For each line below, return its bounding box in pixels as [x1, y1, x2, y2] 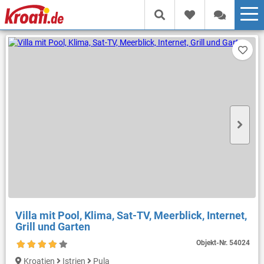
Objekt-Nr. [196, 238, 230, 247]
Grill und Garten [15, 220, 90, 233]
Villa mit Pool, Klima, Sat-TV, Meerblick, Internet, [15, 209, 247, 222]
